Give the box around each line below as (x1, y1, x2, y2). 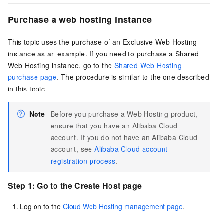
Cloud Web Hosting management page (63, 201, 182, 211)
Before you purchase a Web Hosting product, (51, 109, 198, 119)
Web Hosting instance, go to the (8, 60, 114, 71)
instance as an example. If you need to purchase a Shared (8, 49, 199, 59)
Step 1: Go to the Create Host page (8, 180, 142, 192)
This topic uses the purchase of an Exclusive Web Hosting (8, 37, 197, 47)
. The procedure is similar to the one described (56, 72, 210, 82)
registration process (51, 156, 116, 166)
